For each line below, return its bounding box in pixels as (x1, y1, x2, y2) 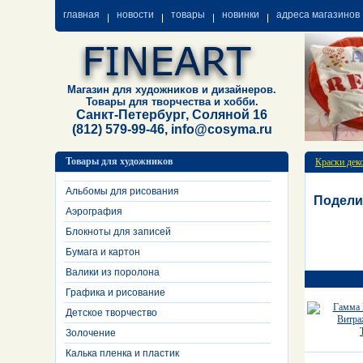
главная (63, 9, 100, 20)
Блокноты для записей (66, 226, 171, 237)
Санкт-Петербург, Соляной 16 (76, 108, 267, 122)
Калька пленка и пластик (66, 348, 179, 359)
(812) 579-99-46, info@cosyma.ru (71, 122, 272, 136)
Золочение (66, 327, 116, 339)
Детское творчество (66, 307, 157, 318)
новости (117, 9, 154, 20)
